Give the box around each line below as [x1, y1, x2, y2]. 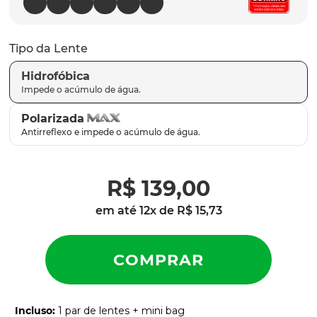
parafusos [42, 2, 103, 18]
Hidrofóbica [21, 69, 90, 83]
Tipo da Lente [9, 42, 88, 55]
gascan [42, 27, 84, 42]
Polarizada [21, 112, 84, 125]
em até [95, 204, 139, 217]
